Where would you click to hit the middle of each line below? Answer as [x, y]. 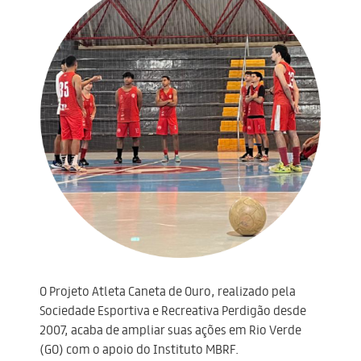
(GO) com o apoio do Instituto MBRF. [139, 349]
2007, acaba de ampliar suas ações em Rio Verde [170, 329]
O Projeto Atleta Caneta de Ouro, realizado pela [168, 290]
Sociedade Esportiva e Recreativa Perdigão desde [173, 310]
